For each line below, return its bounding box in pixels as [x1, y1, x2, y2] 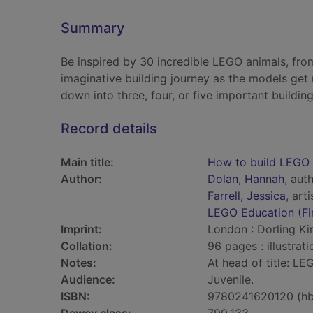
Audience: [61, 272, 115, 286]
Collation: [61, 239, 112, 253]
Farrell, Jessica [208, 189, 286, 203]
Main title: [61, 155, 114, 169]
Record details [61, 120, 157, 137]
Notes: [61, 256, 96, 270]
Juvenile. [208, 272, 254, 286]
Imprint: [61, 222, 102, 236]
